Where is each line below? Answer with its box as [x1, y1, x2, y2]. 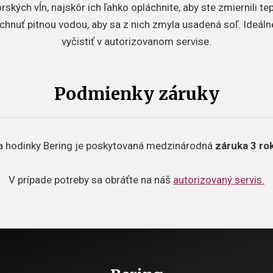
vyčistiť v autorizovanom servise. [62, 35, 211, 48]
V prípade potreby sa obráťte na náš [9, 174, 173, 186]
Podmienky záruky [54, 83, 219, 105]
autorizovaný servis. [173, 174, 264, 186]
